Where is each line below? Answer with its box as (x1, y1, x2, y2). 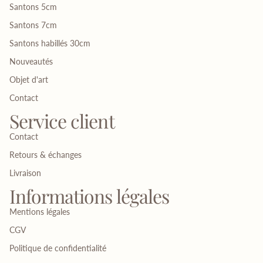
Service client (9, 108, 114, 134)
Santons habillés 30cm (9, 38, 90, 49)
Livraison (9, 168, 41, 178)
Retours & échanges (9, 150, 82, 160)
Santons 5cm (9, 2, 57, 12)
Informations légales (9, 183, 169, 209)
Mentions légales (9, 207, 70, 217)
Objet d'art (9, 75, 48, 85)
